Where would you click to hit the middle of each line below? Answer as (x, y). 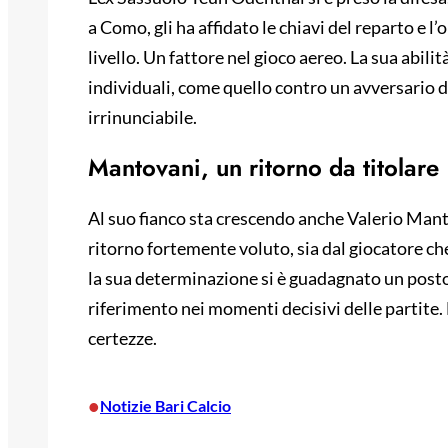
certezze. (122, 338)
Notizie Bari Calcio (165, 406)
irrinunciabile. (142, 117)
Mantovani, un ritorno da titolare (263, 168)
